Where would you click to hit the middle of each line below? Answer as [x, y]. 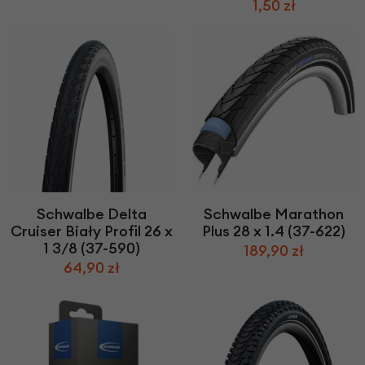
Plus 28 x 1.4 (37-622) [274, 231]
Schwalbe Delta [91, 214]
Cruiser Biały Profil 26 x [91, 231]
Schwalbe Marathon [274, 214]
